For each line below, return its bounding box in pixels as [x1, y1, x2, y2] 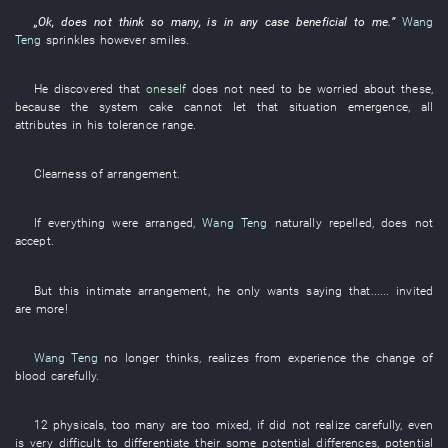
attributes [15, 116, 68, 132]
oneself [146, 80, 187, 96]
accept [15, 233, 51, 249]
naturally [274, 215, 322, 231]
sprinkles [46, 31, 96, 47]
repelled [328, 215, 372, 231]
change [375, 349, 416, 365]
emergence [347, 98, 408, 114]
